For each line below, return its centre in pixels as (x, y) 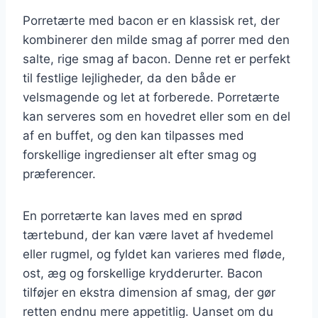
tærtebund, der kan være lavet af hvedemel (148, 235)
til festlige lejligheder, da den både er (129, 78)
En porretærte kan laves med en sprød (133, 215)
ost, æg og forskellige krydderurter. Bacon (143, 273)
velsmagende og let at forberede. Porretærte (151, 97)
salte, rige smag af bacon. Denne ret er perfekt (157, 59)
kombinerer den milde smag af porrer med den (156, 39)
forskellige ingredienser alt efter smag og (139, 154)
